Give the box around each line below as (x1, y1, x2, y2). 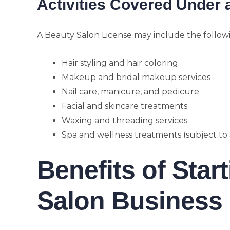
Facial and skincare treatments (62, 101, 187, 111)
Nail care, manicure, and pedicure (62, 87, 199, 97)
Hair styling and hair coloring (62, 58, 178, 68)
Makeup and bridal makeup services (62, 72, 210, 82)
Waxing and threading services (62, 116, 187, 125)
